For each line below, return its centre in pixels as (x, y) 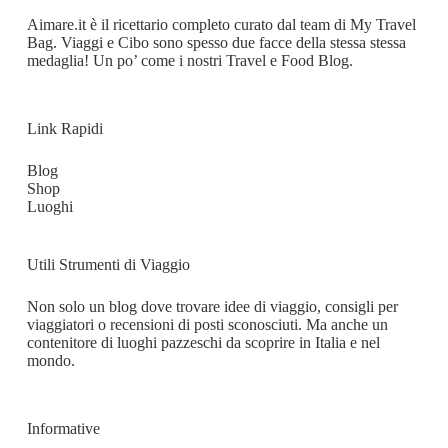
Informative (63, 429)
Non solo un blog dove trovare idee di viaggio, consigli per (212, 307)
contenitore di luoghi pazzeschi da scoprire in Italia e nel (203, 343)
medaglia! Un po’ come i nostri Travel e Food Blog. (189, 61)
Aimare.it (56, 25)
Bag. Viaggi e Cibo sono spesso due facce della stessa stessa (216, 43)
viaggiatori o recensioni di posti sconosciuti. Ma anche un (207, 325)
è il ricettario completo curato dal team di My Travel (250, 25)
